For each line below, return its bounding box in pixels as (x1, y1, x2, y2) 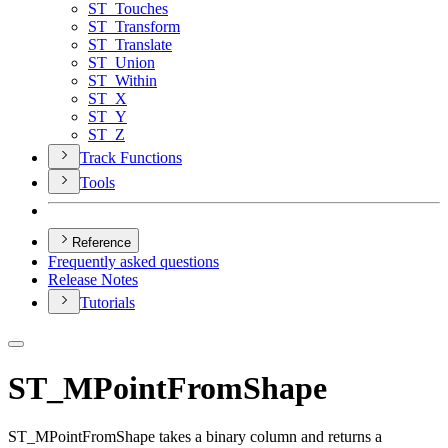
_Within (107, 72, 157, 90)
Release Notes (48, 271, 138, 289)
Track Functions (80, 149, 182, 167)
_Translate (107, 36, 172, 54)
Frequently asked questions (48, 253, 219, 271)
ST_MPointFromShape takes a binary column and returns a (8, 428, 382, 446)
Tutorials (80, 294, 135, 312)
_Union (107, 54, 155, 72)
